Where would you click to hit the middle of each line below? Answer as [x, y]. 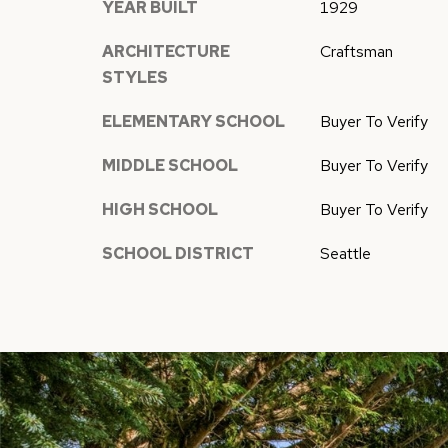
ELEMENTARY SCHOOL [193, 121]
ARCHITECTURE [166, 51]
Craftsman [356, 51]
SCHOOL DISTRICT [178, 253]
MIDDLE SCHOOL [170, 165]
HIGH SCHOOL [160, 209]
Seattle [345, 253]
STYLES [135, 77]
